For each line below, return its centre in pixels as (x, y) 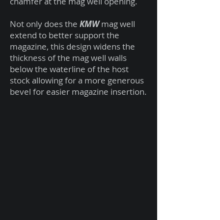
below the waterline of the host (69, 69)
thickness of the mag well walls (68, 58)
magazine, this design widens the (72, 46)
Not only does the (45, 24)
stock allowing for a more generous (77, 80)
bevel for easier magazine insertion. (78, 92)
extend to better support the (65, 35)
